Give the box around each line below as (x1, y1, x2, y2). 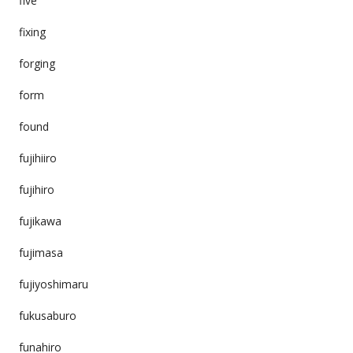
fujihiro (18, 181, 54, 197)
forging (18, 55, 55, 71)
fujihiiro (18, 150, 57, 165)
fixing (18, 24, 46, 39)
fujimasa (18, 244, 63, 260)
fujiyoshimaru (18, 276, 88, 292)
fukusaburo (18, 307, 76, 323)
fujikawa (18, 213, 61, 229)
